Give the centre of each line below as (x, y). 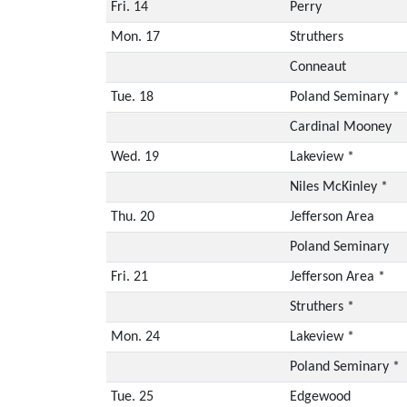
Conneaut (318, 67)
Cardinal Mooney (340, 127)
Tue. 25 (132, 397)
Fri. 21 (129, 277)
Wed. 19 (134, 157)
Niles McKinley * (338, 187)
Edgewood (320, 397)
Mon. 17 (135, 37)
